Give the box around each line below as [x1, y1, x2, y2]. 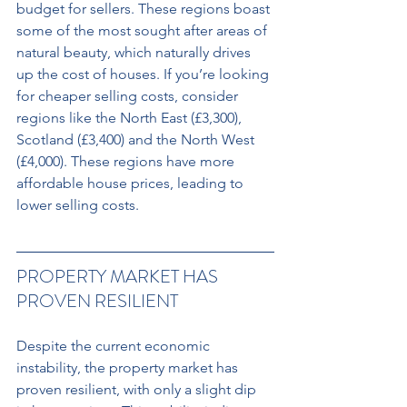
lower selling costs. [16, 195, 139, 213]
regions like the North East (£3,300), [16, 108, 245, 126]
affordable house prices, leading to [16, 174, 247, 192]
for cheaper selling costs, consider [16, 86, 242, 104]
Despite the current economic [16, 336, 213, 354]
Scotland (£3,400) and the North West [16, 130, 258, 148]
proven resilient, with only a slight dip [16, 380, 260, 398]
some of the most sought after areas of [16, 21, 271, 39]
